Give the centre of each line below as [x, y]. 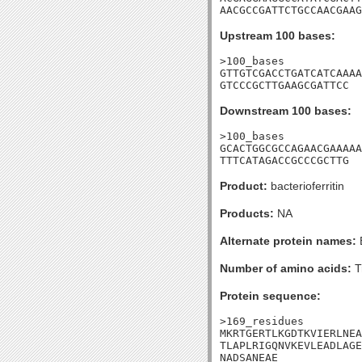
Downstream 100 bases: [286, 111]
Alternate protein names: [288, 241]
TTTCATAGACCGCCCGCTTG [284, 160]
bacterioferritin [306, 186]
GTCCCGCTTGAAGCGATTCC [284, 85]
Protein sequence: [270, 296]
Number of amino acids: [286, 268]
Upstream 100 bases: [278, 36]
